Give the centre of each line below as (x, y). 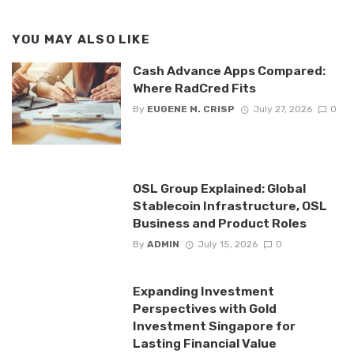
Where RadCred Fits (194, 88)
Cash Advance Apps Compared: (229, 71)
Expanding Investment (203, 291)
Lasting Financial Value (204, 343)
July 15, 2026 (227, 244)
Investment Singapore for (214, 326)
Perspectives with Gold (204, 308)
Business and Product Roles (219, 223)
